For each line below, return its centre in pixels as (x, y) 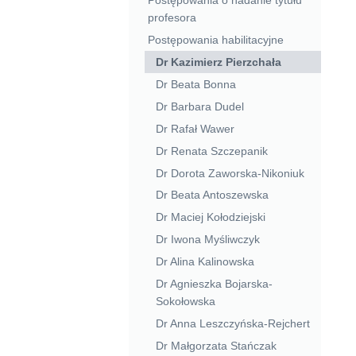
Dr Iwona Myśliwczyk (207, 240)
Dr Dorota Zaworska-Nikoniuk (230, 173)
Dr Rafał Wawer (195, 128)
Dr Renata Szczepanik (211, 151)
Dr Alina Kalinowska (205, 262)
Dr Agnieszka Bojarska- (214, 284)
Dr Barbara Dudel (199, 106)
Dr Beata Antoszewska (212, 195)
